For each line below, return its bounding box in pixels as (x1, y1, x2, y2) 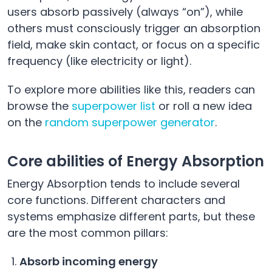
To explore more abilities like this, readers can (7, 82, 255, 98)
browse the (7, 98, 72, 114)
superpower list (72, 98, 155, 114)
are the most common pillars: (7, 225, 168, 241)
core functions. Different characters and (7, 192, 225, 208)
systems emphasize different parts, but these (7, 209, 255, 225)
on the (7, 115, 45, 131)
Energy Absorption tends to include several (7, 176, 240, 192)
